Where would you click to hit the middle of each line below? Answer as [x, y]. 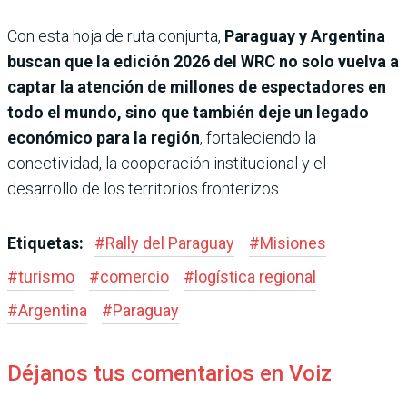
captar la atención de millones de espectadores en [197, 87]
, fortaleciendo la [258, 138]
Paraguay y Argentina [303, 36]
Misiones [293, 243]
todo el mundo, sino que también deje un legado [188, 113]
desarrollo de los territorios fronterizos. [144, 189]
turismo [46, 277]
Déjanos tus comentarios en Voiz [169, 374]
